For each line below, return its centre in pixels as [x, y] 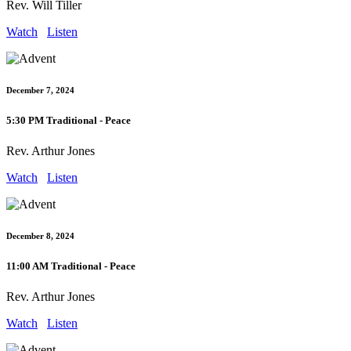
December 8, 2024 [40, 236]
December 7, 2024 [40, 90]
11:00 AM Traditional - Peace [71, 266]
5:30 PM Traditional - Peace [69, 120]
